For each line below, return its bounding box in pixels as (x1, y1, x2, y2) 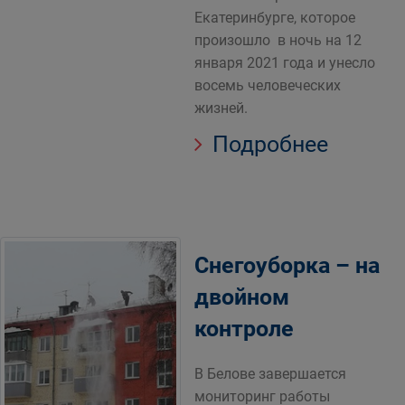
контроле (194, 316, 294, 342)
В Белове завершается (194, 365, 346, 382)
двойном (194, 284, 289, 310)
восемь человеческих (194, 77, 341, 94)
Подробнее (207, 131, 328, 157)
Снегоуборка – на (194, 252, 380, 278)
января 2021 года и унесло (194, 54, 375, 71)
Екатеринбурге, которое (194, 9, 355, 26)
